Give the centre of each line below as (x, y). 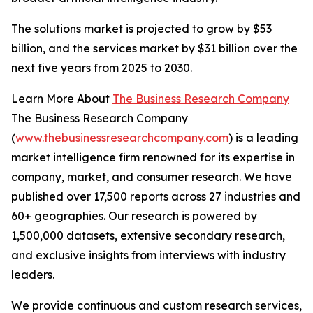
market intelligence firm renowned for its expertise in (153, 158)
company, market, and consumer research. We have (152, 177)
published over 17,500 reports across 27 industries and (156, 197)
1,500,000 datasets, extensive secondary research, (148, 236)
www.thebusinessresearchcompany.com (122, 138)
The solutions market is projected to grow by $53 (141, 29)
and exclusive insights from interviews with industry (148, 255)
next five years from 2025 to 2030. (102, 68)
